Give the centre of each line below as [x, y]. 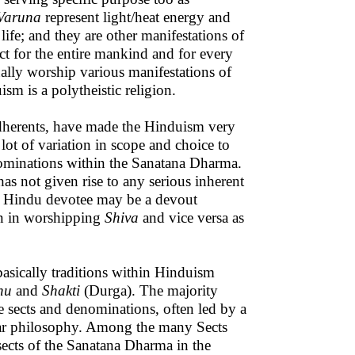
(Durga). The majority [149, 290]
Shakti [61, 290]
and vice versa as [191, 218]
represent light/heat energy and [136, 17]
